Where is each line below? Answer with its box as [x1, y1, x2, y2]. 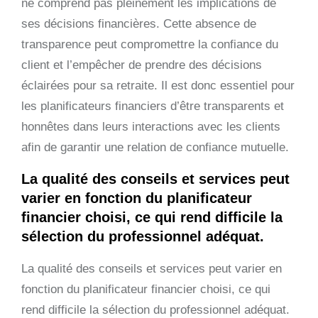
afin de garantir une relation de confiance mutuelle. [21, 140, 289, 154]
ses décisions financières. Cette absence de [21, 16, 256, 31]
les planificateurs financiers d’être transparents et [21, 99, 284, 113]
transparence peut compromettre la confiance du [21, 37, 278, 51]
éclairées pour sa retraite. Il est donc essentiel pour [21, 78, 295, 92]
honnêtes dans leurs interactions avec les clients [21, 119, 280, 133]
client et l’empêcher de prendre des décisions [21, 57, 262, 72]
